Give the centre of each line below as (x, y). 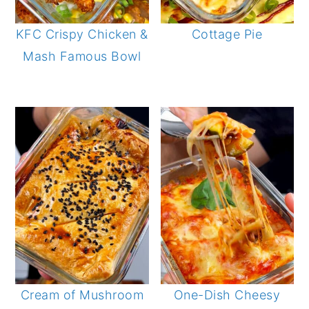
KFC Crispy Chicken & (82, 34)
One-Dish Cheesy (227, 295)
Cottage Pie (227, 34)
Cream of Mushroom (82, 295)
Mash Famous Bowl (82, 56)
